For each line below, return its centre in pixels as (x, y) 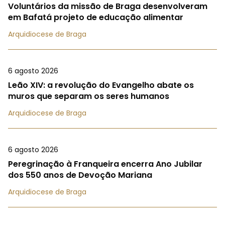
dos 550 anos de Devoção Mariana (80, 175)
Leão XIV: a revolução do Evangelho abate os (101, 85)
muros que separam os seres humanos (89, 96)
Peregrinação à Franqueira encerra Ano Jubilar (105, 164)
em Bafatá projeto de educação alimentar (96, 17)
